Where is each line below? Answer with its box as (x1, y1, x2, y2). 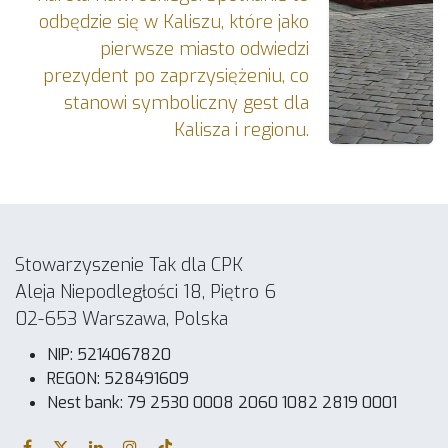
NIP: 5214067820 (47, 344, 171, 365)
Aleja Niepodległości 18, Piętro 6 (15, 280, 276, 304)
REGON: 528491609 (47, 368, 189, 389)
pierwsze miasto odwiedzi (99, 37, 309, 61)
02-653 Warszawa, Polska (15, 307, 228, 331)
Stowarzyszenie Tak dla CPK (15, 253, 243, 277)
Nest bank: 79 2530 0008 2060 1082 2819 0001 (47, 392, 397, 413)
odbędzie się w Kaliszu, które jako (38, 10, 309, 34)
